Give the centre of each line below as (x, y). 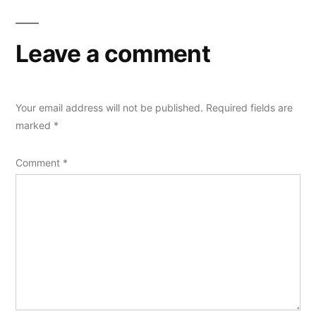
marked (35, 126)
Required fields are (249, 108)
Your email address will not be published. (109, 108)
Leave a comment (113, 54)
